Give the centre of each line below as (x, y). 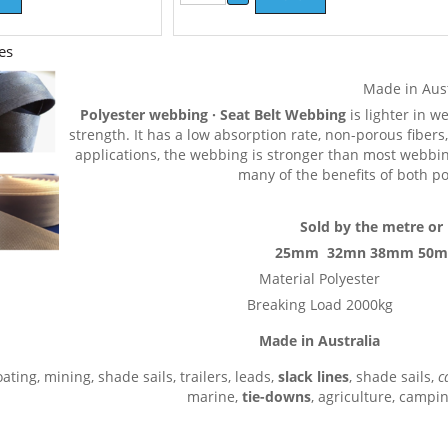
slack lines (313, 376)
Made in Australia (321, 340)
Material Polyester (321, 278)
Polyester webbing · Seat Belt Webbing (213, 114)
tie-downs (274, 396)
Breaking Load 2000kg (321, 304)
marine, (212, 396)
